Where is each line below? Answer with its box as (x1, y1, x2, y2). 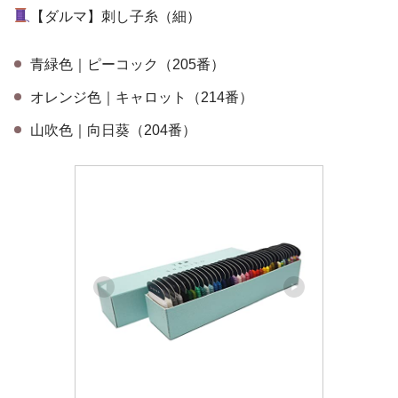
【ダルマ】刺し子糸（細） (30, 8, 202, 24)
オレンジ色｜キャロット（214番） (30, 89, 253, 105)
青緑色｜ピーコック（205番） (30, 56, 225, 72)
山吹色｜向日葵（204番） (30, 122, 196, 138)
